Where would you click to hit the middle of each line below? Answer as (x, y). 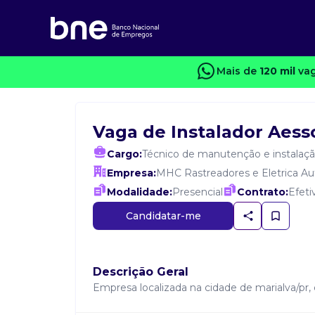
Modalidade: (140, 192)
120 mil (277, 71)
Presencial (198, 192)
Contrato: (263, 192)
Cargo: (124, 154)
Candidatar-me (163, 216)
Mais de (238, 71)
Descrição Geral (141, 272)
